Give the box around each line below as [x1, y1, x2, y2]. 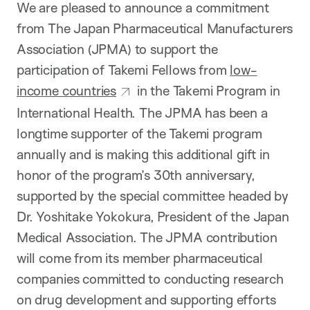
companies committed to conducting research [17, 270, 284, 287]
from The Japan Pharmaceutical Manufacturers [17, 19, 293, 37]
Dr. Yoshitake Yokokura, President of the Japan [17, 208, 289, 225]
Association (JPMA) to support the [17, 40, 218, 57]
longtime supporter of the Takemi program [17, 125, 262, 142]
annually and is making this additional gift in [17, 145, 270, 163]
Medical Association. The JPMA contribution [17, 228, 277, 246]
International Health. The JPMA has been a [17, 104, 268, 121]
